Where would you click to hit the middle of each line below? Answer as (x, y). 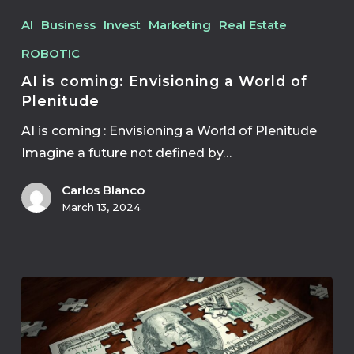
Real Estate (252, 25)
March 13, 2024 (101, 207)
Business (68, 25)
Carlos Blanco (103, 190)
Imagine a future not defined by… (126, 153)
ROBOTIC (50, 53)
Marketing (179, 25)
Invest (122, 25)
